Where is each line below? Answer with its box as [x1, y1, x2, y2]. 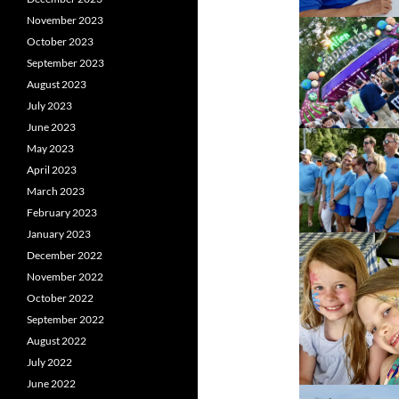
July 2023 [27, 99, 72, 113]
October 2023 [27, 35, 94, 49]
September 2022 [27, 313, 104, 327]
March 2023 [27, 184, 85, 199]
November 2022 [27, 270, 103, 284]
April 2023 [27, 163, 77, 177]
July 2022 [27, 355, 72, 370]
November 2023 [27, 13, 103, 28]
